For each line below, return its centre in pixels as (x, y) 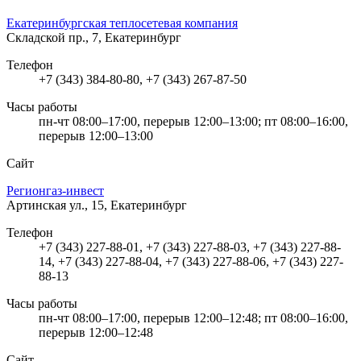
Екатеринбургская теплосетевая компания (122, 23)
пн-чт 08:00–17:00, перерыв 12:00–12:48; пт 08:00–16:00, (193, 317)
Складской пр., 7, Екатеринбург (94, 37)
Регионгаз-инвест (55, 190)
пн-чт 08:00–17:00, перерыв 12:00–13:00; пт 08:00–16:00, (193, 121)
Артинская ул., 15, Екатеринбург (97, 205)
